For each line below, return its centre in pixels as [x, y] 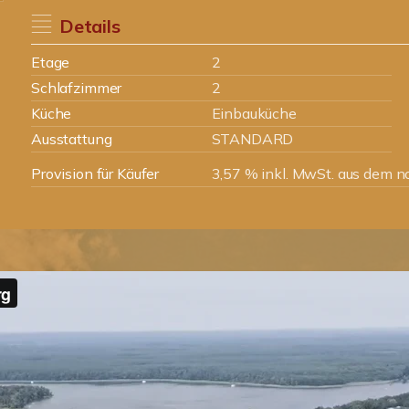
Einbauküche [254, 113]
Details [89, 26]
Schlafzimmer [77, 88]
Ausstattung [72, 139]
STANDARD [252, 139]
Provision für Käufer [95, 173]
